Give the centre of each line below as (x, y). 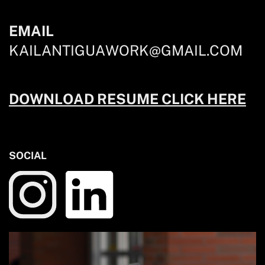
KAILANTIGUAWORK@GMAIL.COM (125, 50)
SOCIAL (28, 155)
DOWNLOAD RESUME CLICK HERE (127, 98)
